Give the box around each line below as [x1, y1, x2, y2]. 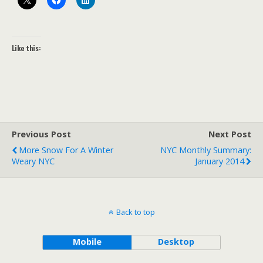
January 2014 [195, 155, 244, 167]
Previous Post [12, 128, 71, 140]
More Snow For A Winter [19, 144, 113, 156]
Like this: [12, 42, 41, 53]
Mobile [72, 235, 102, 247]
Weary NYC [12, 155, 55, 167]
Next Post [208, 128, 251, 140]
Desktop [157, 235, 194, 247]
